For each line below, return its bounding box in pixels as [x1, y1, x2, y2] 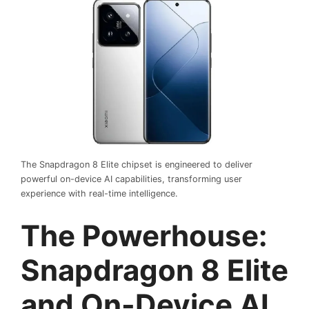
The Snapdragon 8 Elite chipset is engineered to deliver [21, 159, 252, 170]
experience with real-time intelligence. [21, 188, 178, 199]
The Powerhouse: [21, 217, 268, 253]
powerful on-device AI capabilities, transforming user [21, 174, 242, 185]
